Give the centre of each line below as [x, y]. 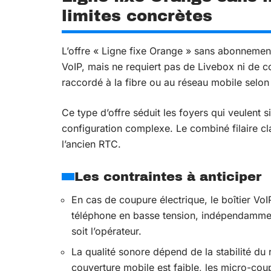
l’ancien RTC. [91, 144]
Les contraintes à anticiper [168, 177]
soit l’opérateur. [106, 231]
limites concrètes [137, 16]
